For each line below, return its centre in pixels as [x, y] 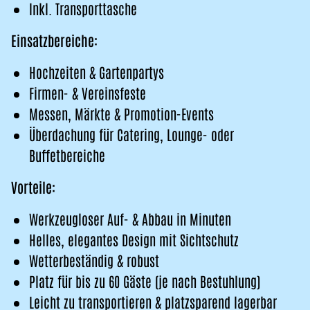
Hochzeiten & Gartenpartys [97, 72]
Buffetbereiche [67, 155]
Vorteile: [33, 187]
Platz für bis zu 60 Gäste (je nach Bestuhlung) [145, 281]
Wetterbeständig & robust [94, 260]
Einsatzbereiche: [54, 40]
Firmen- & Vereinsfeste [88, 93]
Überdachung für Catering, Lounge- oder [131, 134]
